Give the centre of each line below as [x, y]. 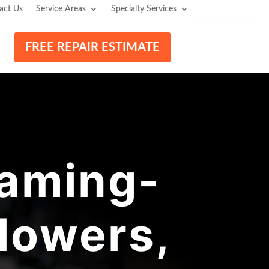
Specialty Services [144, 9]
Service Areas [61, 9]
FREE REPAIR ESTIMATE [93, 47]
